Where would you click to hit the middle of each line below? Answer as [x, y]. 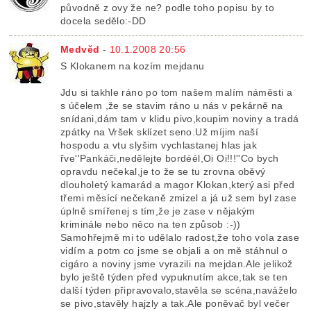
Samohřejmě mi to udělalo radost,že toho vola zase [180, 238]
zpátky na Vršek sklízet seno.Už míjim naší [160, 132]
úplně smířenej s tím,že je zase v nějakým [158, 211]
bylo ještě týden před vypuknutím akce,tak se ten [174, 277]
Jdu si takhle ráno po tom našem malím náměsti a [177, 93]
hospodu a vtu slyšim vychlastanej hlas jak [159, 145]
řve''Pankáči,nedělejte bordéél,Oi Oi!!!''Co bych [170, 159]
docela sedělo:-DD [103, 21]
